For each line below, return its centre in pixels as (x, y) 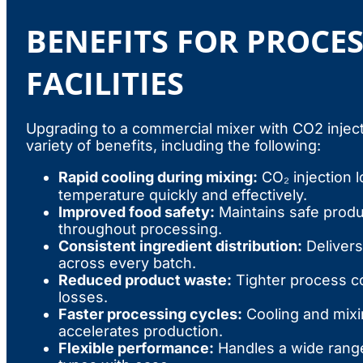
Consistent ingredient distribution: (180, 246)
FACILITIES (105, 83)
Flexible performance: (136, 348)
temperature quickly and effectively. (183, 195)
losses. (83, 297)
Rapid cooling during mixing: (158, 177)
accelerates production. (141, 331)
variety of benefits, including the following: (173, 146)
